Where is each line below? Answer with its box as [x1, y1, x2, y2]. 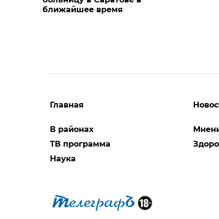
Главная [50, 100, 84, 110]
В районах [50, 125, 93, 134]
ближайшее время [43, 5, 123, 15]
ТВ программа [50, 139, 110, 149]
